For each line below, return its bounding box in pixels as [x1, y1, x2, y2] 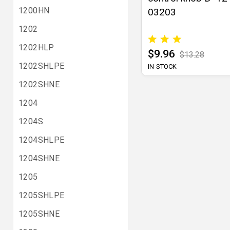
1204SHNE [18, 154, 60, 163]
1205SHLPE [18, 190, 65, 200]
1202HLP [18, 43, 54, 52]
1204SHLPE [18, 135, 65, 145]
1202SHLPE [18, 61, 65, 71]
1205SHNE [18, 209, 60, 219]
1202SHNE [18, 80, 60, 89]
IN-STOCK [148, 63, 177, 71]
